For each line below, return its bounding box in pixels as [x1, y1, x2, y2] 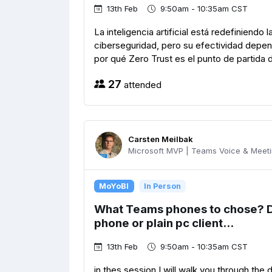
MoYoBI [99, 181, 129, 191]
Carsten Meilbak [128, 134, 193, 144]
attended [121, 78, 161, 90]
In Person [143, 181, 181, 191]
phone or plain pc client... [94, 216, 234, 231]
